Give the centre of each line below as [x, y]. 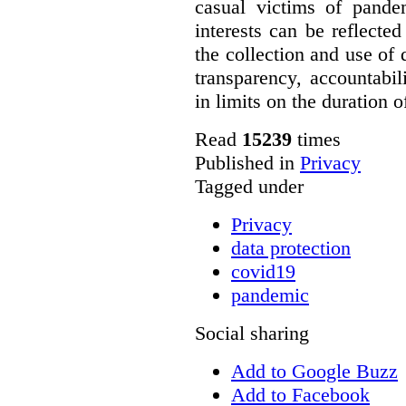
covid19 [263, 271]
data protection [291, 247]
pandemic [270, 295]
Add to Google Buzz [314, 371]
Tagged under [249, 186]
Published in [245, 162]
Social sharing [252, 333]
